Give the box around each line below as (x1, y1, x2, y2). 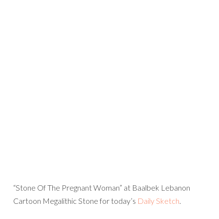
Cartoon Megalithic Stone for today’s (13, 196, 137, 205)
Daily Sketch (137, 196, 179, 205)
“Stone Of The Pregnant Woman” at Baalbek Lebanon (13, 183, 190, 192)
